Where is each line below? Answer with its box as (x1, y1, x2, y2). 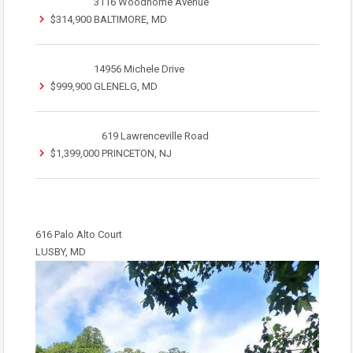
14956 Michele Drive (94, 63, 184, 75)
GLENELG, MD (94, 80, 158, 92)
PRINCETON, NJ (102, 147, 172, 159)
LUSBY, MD (35, 246, 86, 258)
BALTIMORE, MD (94, 13, 167, 25)
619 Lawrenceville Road (102, 130, 209, 142)
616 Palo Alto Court (35, 229, 122, 240)
